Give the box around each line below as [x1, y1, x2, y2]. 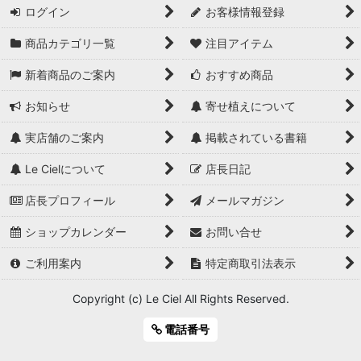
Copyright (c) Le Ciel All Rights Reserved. [72, 292, 289, 305]
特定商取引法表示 [205, 256, 297, 270]
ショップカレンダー [25, 225, 127, 239]
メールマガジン [205, 193, 285, 207]
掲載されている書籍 [205, 131, 308, 144]
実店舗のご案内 [25, 131, 105, 144]
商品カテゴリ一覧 [25, 36, 116, 50]
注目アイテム [205, 36, 274, 50]
